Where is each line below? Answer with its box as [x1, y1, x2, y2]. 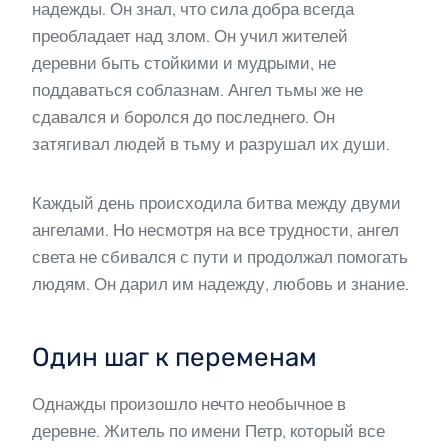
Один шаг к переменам [32, 342, 317, 374]
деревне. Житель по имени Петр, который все [32, 421, 385, 442]
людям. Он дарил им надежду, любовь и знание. [32, 274, 409, 295]
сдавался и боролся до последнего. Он [32, 107, 335, 128]
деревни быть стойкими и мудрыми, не [32, 53, 336, 74]
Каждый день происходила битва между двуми [32, 193, 401, 214]
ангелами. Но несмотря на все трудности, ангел [32, 220, 399, 241]
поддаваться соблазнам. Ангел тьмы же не [32, 80, 363, 101]
